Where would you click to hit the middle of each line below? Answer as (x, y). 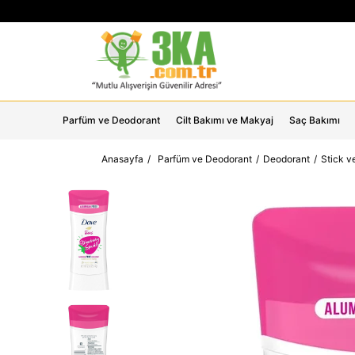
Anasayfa (122, 159)
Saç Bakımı (315, 120)
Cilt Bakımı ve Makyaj (225, 120)
